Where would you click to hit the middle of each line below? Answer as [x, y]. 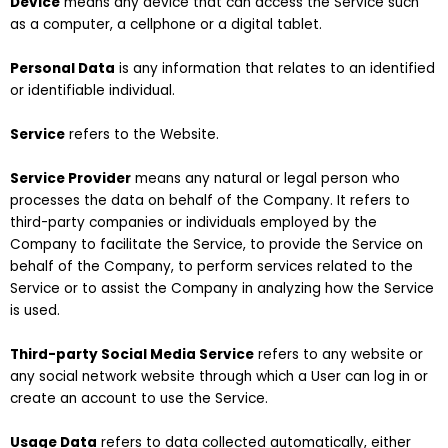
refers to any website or [338, 354]
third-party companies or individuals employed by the [193, 222]
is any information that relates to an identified [275, 69]
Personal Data [62, 69]
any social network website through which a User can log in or [219, 376]
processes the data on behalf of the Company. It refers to [210, 200]
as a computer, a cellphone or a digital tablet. [166, 25]
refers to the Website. [142, 134]
